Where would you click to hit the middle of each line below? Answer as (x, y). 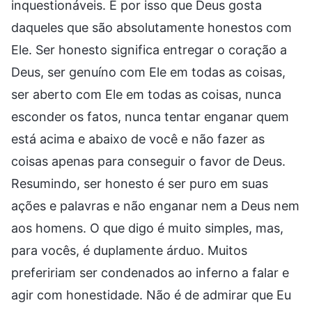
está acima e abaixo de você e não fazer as (138, 139)
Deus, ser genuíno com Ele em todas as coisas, (148, 72)
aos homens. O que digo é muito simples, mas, (147, 228)
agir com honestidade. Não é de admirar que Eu (151, 295)
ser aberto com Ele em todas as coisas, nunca (146, 94)
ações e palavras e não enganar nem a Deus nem (155, 205)
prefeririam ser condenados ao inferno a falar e (150, 272)
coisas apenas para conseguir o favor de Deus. (148, 161)
